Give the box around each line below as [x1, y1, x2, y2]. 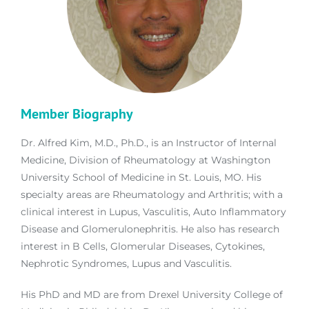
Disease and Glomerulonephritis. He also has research [21, 222, 279, 235]
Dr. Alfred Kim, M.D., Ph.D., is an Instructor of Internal [21, 136, 277, 149]
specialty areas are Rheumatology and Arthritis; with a [21, 188, 283, 201]
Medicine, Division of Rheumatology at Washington [21, 153, 270, 166]
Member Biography [21, 104, 133, 123]
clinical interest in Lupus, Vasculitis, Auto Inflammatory [21, 205, 286, 218]
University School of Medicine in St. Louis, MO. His [21, 170, 261, 183]
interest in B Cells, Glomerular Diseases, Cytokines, [21, 239, 265, 252]
